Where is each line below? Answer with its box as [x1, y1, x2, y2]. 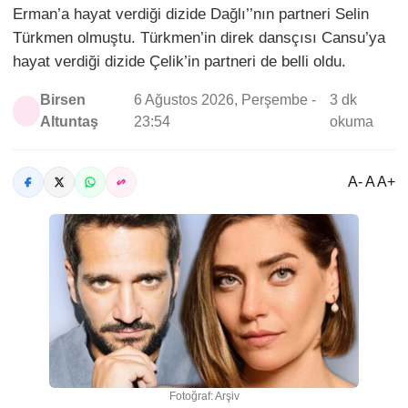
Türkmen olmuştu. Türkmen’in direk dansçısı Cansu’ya [13, 28, 385, 46]
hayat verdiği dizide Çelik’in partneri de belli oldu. [13, 52, 346, 70]
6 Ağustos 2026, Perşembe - [133, 91, 316, 107]
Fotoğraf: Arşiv [168, 389, 240, 403]
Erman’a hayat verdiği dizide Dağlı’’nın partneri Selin [13, 5, 369, 23]
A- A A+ [348, 173, 395, 189]
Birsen [39, 91, 86, 107]
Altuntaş [39, 113, 98, 129]
